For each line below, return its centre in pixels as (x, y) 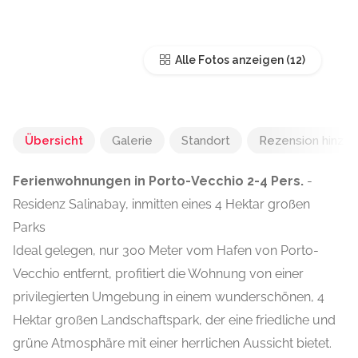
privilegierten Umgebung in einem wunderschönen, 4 (169, 297)
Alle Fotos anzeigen (228, 60)
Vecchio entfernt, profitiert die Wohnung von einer (158, 274)
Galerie (132, 141)
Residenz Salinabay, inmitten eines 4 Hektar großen (161, 205)
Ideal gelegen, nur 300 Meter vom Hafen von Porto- (166, 251)
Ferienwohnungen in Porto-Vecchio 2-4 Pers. (158, 181)
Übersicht (54, 141)
